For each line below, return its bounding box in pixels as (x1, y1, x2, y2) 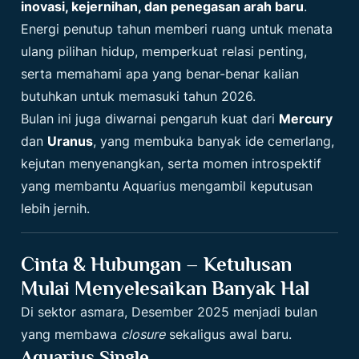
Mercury (279, 110, 333, 127)
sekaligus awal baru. (165, 325, 292, 342)
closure (121, 325, 166, 342)
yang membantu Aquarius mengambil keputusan (21, 177, 313, 194)
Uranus (47, 132, 94, 149)
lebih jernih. (21, 200, 91, 216)
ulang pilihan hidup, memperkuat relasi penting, (21, 42, 308, 59)
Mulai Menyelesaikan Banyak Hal (21, 276, 310, 300)
